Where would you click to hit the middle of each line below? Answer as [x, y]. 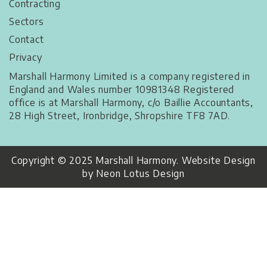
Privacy [26, 58]
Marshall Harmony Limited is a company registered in [130, 77]
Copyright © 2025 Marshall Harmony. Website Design [133, 161]
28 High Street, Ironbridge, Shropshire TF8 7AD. [119, 116]
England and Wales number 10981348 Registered [122, 90]
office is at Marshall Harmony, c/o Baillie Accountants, [131, 103]
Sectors [27, 22]
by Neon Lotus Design [133, 174]
